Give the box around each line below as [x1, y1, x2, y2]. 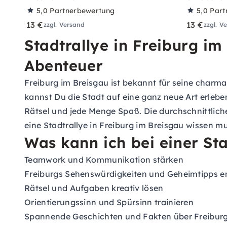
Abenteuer [24, 56, 103, 74]
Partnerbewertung [50, 6, 115, 15]
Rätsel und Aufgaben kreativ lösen [24, 183, 164, 193]
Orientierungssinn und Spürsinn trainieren [24, 197, 194, 207]
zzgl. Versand [43, 21, 85, 28]
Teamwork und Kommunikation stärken [24, 155, 183, 165]
